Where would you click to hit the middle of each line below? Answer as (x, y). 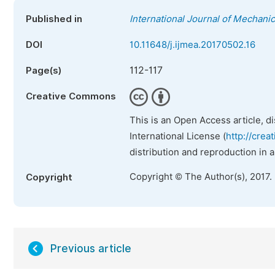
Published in (54, 19)
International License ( (178, 136)
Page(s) (44, 71)
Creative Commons (71, 96)
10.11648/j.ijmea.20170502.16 (192, 45)
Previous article (91, 249)
